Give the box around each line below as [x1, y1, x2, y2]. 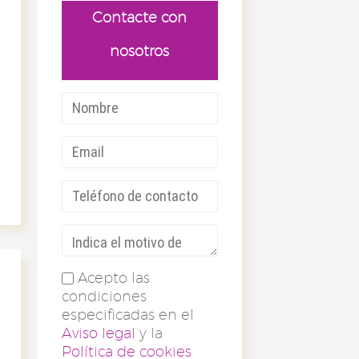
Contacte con [92, 8, 188, 26]
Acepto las [77, 268, 150, 286]
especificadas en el [61, 305, 194, 323]
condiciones [61, 287, 147, 305]
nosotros [110, 42, 170, 59]
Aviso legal [61, 324, 135, 341]
